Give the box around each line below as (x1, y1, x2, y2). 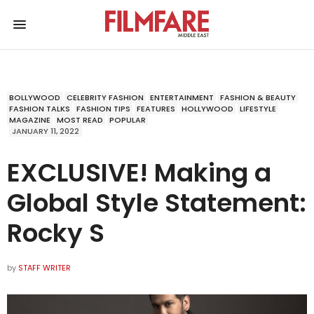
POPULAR (109, 114, 146, 125)
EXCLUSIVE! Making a (7, 154, 271, 191)
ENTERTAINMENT (150, 91, 214, 103)
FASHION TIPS (76, 102, 130, 114)
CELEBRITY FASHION (67, 91, 144, 103)
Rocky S (7, 214, 104, 251)
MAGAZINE (9, 114, 50, 125)
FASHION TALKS (9, 102, 70, 114)
